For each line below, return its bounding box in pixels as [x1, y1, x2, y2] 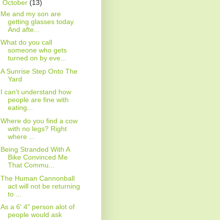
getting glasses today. [7, 17, 75, 26]
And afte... [7, 25, 40, 33]
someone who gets [7, 46, 67, 55]
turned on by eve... [7, 54, 66, 62]
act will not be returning [7, 182, 80, 190]
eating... [7, 104, 33, 112]
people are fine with [7, 96, 69, 104]
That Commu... [7, 161, 55, 169]
